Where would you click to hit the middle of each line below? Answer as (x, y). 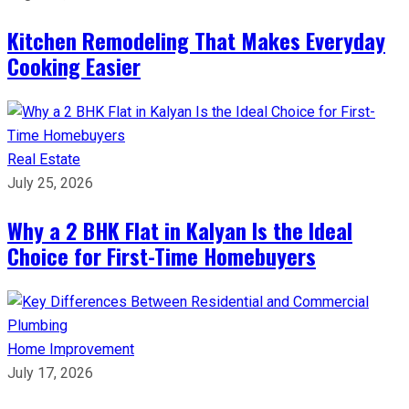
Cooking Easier (74, 65)
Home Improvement (71, 349)
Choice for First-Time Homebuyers (162, 255)
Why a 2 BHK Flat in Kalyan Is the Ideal (180, 230)
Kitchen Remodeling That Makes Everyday (196, 40)
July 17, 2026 (50, 372)
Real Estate (44, 159)
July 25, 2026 (50, 183)
